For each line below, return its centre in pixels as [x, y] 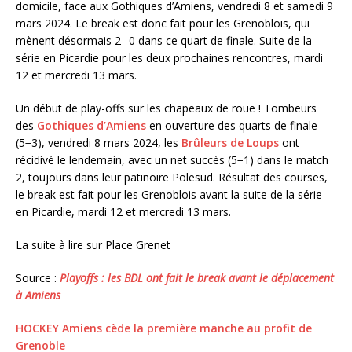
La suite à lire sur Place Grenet [93, 245]
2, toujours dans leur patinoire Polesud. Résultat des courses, [172, 177]
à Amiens [38, 295]
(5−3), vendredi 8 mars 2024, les [99, 143]
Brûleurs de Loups [230, 143]
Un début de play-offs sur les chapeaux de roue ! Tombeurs [166, 108]
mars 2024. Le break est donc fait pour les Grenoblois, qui [163, 23]
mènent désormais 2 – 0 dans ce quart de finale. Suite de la [164, 40]
